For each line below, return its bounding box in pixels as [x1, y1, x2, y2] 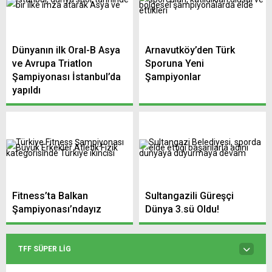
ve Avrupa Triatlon [12, 58, 92, 70]
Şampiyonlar [145, 71, 201, 83]
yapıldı [12, 84, 41, 97]
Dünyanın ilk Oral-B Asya [12, 44, 120, 56]
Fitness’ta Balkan [12, 189, 88, 202]
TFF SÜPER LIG [18, 244, 71, 253]
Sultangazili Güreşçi [145, 189, 234, 202]
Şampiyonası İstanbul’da [12, 71, 121, 83]
